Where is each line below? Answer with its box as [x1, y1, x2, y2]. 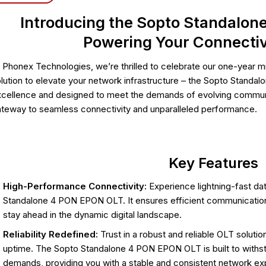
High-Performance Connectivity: [2, 180, 147, 192]
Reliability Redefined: [2, 228, 98, 240]
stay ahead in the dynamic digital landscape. [2, 208, 182, 220]
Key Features [169, 154, 258, 172]
